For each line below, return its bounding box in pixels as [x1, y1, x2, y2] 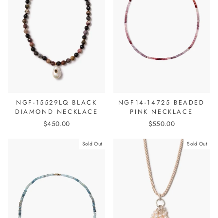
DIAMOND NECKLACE [15, 107, 98, 116]
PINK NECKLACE [130, 107, 193, 116]
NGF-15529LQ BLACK [16, 97, 97, 107]
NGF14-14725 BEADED [118, 97, 205, 107]
